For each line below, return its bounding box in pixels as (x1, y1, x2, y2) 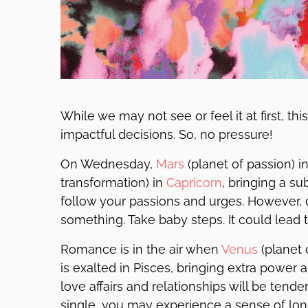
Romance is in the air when (60, 242, 221, 256)
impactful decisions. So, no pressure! (60, 127, 273, 142)
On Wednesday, (60, 157, 156, 171)
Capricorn (166, 175, 222, 190)
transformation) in (60, 175, 166, 190)
